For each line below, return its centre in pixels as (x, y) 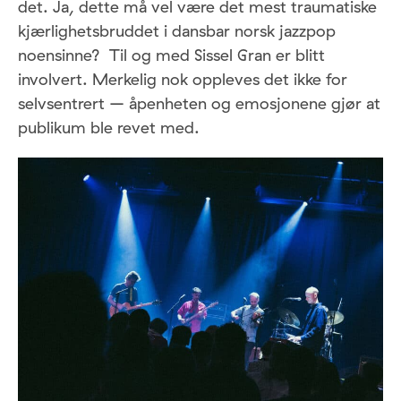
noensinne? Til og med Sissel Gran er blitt (171, 55)
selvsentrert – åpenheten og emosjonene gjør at (199, 104)
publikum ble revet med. (109, 128)
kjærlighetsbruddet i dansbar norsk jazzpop (177, 31)
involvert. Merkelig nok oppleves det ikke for (183, 80)
